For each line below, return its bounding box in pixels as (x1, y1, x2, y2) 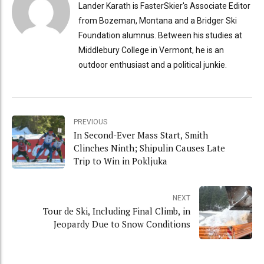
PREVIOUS (74, 117, 107, 126)
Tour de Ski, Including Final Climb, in (43, 204, 190, 217)
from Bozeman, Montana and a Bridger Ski (78, 16, 237, 26)
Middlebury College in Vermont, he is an (78, 45, 224, 55)
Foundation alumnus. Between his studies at (78, 31, 242, 41)
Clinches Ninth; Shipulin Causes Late (74, 141, 225, 154)
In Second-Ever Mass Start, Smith (74, 128, 208, 141)
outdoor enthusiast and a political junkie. (78, 60, 227, 70)
